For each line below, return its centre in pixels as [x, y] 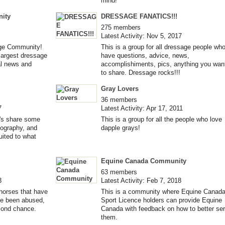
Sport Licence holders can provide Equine [161, 200]
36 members [119, 99]
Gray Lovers [120, 88]
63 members [119, 172]
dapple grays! [121, 128]
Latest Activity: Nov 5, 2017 [141, 36]
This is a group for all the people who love [161, 119]
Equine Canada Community [144, 161]
